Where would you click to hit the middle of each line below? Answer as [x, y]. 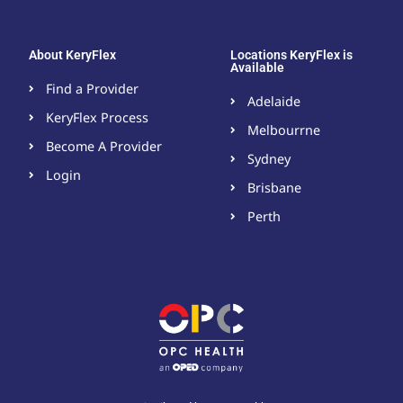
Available [257, 68]
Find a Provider [92, 89]
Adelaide [273, 102]
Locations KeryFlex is [291, 55]
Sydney [269, 159]
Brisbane [274, 188]
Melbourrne [283, 130]
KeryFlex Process [97, 118]
